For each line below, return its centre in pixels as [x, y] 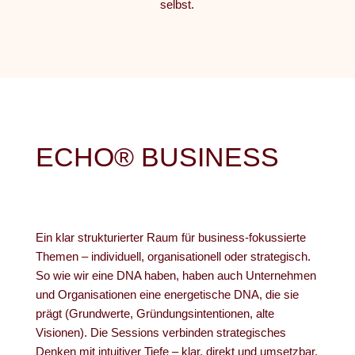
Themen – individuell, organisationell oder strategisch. [173, 256]
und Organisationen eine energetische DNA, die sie [167, 294]
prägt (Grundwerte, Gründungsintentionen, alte [155, 313]
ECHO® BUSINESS [157, 157]
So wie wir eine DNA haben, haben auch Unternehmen [176, 275]
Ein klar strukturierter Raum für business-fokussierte [170, 237]
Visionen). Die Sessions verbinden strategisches [160, 332]
